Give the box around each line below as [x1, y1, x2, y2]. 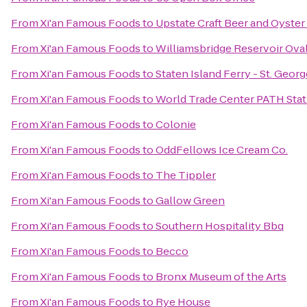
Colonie [156, 117, 196, 132]
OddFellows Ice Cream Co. [156, 143, 288, 157]
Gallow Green [156, 193, 225, 208]
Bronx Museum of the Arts [156, 269, 286, 284]
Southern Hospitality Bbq [156, 219, 284, 233]
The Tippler [156, 168, 216, 182]
